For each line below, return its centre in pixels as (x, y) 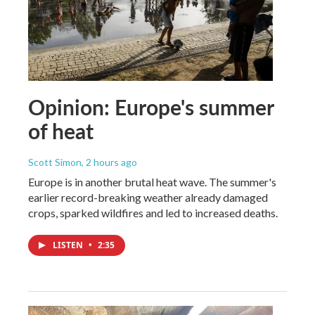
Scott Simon (55, 162)
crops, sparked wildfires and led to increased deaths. (153, 212)
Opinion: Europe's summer (151, 107)
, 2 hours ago (109, 162)
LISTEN (69, 245)
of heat (61, 130)
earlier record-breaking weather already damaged (148, 197)
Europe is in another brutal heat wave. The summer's (152, 181)
